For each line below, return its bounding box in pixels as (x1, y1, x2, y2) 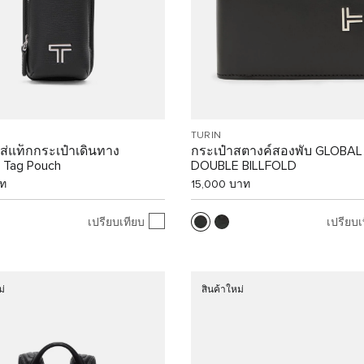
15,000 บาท (190, 179, 250, 190)
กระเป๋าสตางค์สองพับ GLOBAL (190, 145, 362, 158)
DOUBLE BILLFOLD (190, 159, 297, 172)
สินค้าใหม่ (201, 285, 245, 295)
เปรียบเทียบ (87, 216, 145, 228)
